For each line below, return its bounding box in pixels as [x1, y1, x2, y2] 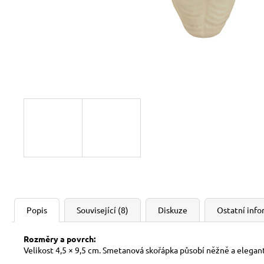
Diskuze [158, 204, 187, 215]
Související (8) [77, 204, 128, 215]
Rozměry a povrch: [24, 233, 95, 244]
